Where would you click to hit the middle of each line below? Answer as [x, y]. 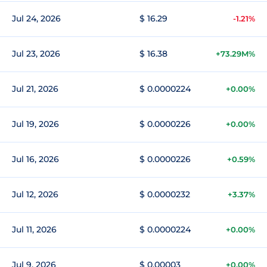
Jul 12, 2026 [35, 194]
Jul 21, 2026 [35, 89]
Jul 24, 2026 [36, 18]
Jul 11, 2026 [34, 229]
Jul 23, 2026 [36, 54]
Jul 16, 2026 [35, 159]
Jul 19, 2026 [35, 124]
